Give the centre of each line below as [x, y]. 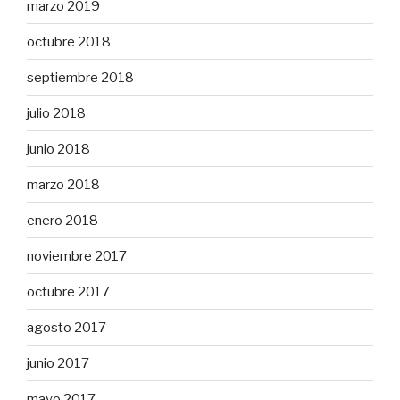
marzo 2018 [63, 184]
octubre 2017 [68, 292]
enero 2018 [62, 220]
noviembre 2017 [77, 256]
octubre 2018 [69, 42]
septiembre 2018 [80, 77]
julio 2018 [56, 113]
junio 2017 [58, 363]
